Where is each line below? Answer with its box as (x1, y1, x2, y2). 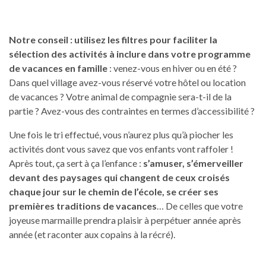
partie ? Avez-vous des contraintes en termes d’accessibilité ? (9, 104, 255, 116)
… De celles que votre (157, 199, 243, 211)
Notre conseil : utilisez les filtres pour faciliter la (9, 33, 217, 45)
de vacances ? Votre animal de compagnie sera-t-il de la (9, 90, 232, 102)
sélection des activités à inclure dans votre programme (9, 47, 251, 59)
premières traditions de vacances (9, 199, 157, 211)
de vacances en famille (9, 62, 107, 74)
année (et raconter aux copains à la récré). (9, 228, 175, 240)
